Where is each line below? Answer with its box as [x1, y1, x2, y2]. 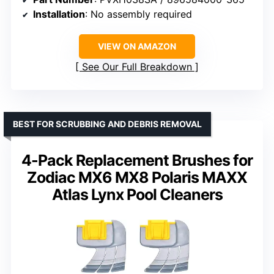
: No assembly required [85, 8, 192, 20]
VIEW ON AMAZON [98, 41, 176, 51]
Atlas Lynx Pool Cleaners [51, 185, 223, 204]
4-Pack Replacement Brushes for [21, 151, 253, 169]
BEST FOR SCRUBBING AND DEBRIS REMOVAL [13, 119, 202, 129]
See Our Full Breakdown [82, 61, 192, 73]
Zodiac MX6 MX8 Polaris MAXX [27, 168, 247, 187]
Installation [33, 8, 85, 20]
